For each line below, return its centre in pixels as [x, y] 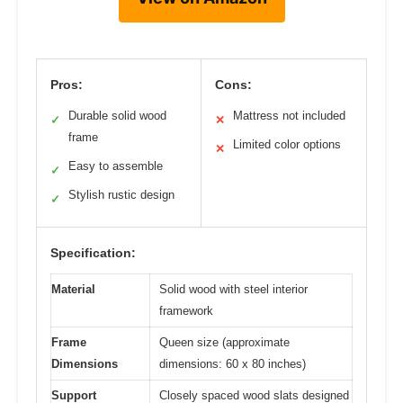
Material [73, 290]
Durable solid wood [117, 116]
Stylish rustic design [121, 195]
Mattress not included [289, 116]
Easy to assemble [116, 166]
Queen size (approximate [224, 343]
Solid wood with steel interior [233, 290]
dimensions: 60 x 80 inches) [233, 364]
